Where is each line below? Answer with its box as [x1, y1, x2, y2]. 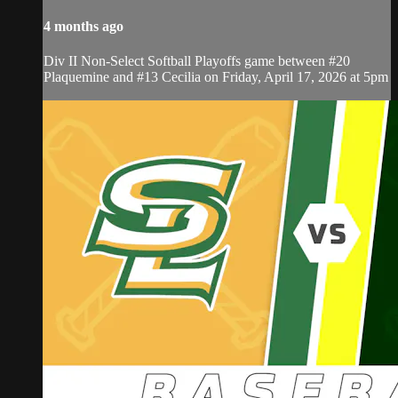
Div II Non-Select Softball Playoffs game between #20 [44, 53, 350, 69]
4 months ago [44, 19, 123, 35]
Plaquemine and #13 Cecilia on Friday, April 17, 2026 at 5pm [44, 69, 388, 85]
